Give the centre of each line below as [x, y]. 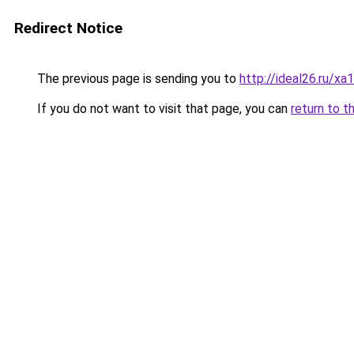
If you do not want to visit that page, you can [162, 109]
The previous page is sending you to [137, 79]
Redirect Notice [68, 28]
